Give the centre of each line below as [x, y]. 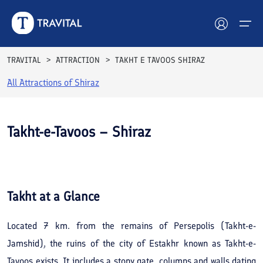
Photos [215, 165]
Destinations [55, 144]
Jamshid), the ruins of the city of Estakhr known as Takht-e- [131, 243]
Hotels [39, 85]
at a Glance [68, 196]
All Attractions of [41, 82]
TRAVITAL [24, 60]
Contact [42, 232]
